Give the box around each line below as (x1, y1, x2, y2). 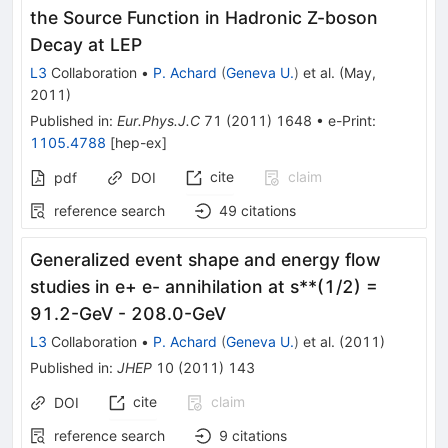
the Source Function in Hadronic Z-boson (30, 6, 378, 28)
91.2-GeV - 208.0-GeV (30, 302, 226, 324)
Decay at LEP (30, 33, 142, 55)
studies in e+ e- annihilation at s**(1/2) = (30, 275, 378, 297)
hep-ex (115, 133, 162, 151)
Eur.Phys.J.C (117, 111, 200, 129)
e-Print (328, 111, 372, 129)
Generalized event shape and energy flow (30, 248, 381, 270)
